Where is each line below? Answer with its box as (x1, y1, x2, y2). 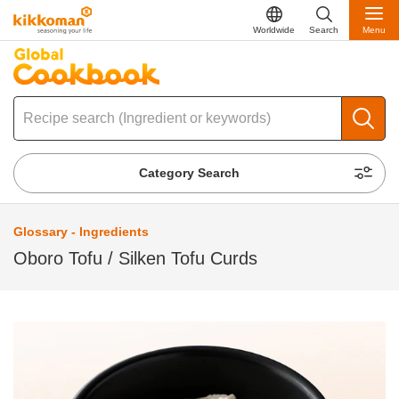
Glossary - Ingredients (13, 224, 149, 240)
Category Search (139, 166, 240, 181)
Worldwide (253, 24, 295, 35)
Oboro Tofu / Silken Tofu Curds (13, 248, 257, 268)
